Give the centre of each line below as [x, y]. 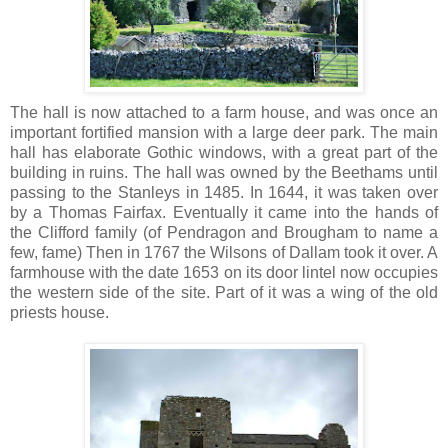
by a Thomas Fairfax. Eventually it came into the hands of [224, 213]
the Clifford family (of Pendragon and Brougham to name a [224, 233]
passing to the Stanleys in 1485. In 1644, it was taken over [224, 193]
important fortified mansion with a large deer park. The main [224, 133]
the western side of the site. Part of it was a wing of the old [224, 293]
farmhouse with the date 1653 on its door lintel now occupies [224, 273]
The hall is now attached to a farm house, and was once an [224, 113]
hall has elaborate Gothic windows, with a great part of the [224, 153]
